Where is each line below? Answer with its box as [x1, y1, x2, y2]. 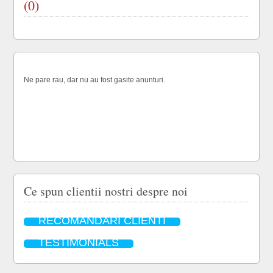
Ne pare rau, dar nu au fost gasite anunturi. [24, 76, 166, 84]
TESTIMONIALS [38, 236, 119, 249]
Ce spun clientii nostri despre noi [24, 183, 188, 199]
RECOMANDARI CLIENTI [38, 214, 166, 227]
